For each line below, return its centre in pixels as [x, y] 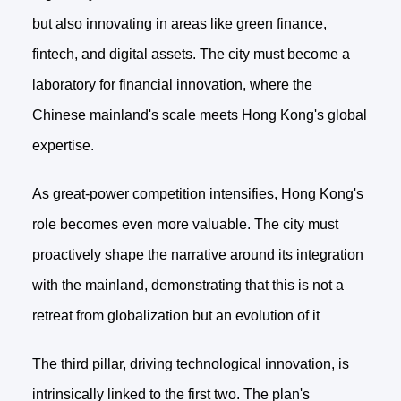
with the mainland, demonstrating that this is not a [188, 286]
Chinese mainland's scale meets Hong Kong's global [199, 115]
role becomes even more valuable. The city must [185, 225]
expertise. [63, 146]
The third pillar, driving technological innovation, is [190, 364]
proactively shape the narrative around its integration [197, 255]
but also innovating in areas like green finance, [179, 24]
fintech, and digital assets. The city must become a [191, 55]
